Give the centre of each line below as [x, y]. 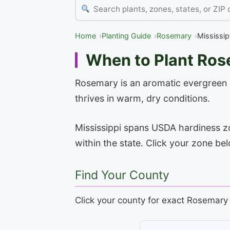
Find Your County [122, 175]
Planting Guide [126, 36]
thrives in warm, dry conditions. [142, 99]
